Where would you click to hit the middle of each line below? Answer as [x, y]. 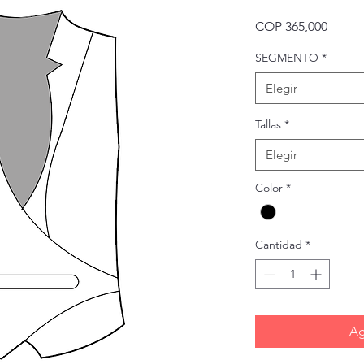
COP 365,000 [291, 26]
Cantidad [279, 244]
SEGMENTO [287, 57]
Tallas [268, 124]
